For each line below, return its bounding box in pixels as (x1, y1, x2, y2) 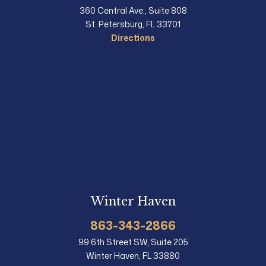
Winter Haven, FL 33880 (86, 249, 180, 261)
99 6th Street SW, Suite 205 (78, 236, 188, 248)
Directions (111, 31, 155, 43)
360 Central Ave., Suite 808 (79, 4, 187, 16)
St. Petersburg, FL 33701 (85, 18, 180, 30)
